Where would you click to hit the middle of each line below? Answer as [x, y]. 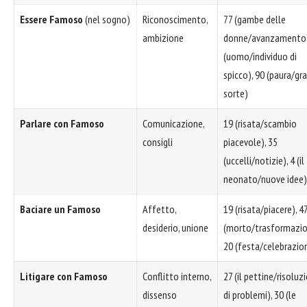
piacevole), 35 [250, 142]
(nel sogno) [107, 19]
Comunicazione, [174, 123]
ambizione [163, 37]
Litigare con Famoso [64, 276]
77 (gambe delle [255, 19]
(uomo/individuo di [260, 56]
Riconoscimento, [175, 19]
